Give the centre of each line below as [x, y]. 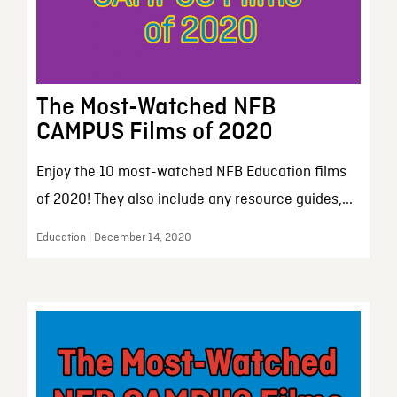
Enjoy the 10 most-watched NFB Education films [191, 172]
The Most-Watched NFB [156, 107]
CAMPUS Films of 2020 [154, 132]
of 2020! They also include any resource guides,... [194, 199]
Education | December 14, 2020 [113, 237]
